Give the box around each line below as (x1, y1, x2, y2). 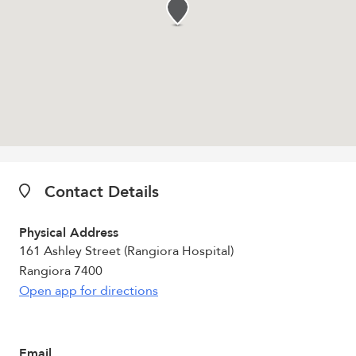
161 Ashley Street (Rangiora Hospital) (19, 242, 234, 260)
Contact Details (40, 181, 160, 203)
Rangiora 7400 (19, 262, 103, 280)
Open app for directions (19, 282, 158, 300)
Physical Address (19, 224, 118, 242)
